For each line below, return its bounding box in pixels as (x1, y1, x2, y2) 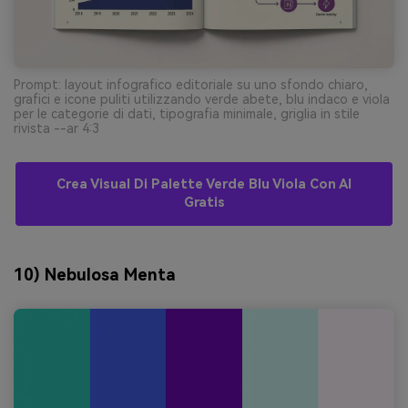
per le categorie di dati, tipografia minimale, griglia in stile (14, 106, 360, 121)
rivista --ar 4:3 (14, 120, 99, 136)
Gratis (183, 194, 225, 210)
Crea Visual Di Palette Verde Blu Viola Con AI (56, 176, 352, 192)
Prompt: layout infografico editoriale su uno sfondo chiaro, (14, 76, 368, 92)
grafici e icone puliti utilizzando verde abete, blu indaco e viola (14, 91, 390, 107)
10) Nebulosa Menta (14, 264, 176, 284)
